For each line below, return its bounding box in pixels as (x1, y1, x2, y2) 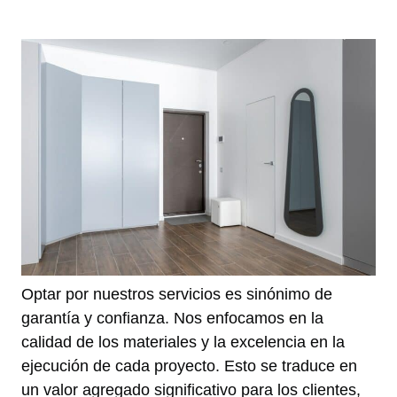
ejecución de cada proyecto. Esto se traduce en (21, 356, 357, 375)
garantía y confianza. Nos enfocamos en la (21, 308, 323, 327)
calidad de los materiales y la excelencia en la (21, 332, 345, 351)
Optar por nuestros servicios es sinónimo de (21, 284, 332, 303)
